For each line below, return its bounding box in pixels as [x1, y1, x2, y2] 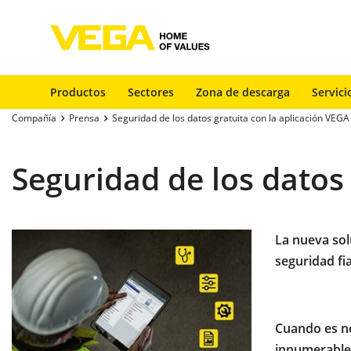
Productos [50, 85, 106, 100]
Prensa [69, 111, 100, 125]
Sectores [128, 85, 174, 100]
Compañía [12, 111, 56, 125]
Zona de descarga [196, 85, 290, 100]
